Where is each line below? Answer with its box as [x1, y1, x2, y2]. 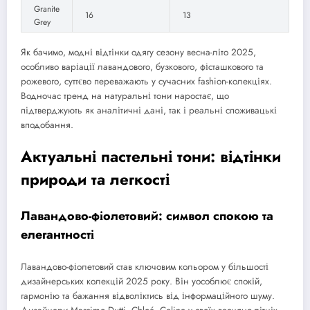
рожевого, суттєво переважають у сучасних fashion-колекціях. [21, 74, 272, 88]
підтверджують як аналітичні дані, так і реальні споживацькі [21, 103, 277, 117]
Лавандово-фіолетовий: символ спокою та [21, 206, 273, 225]
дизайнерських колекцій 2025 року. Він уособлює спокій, [21, 275, 262, 289]
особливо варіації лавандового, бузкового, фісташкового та [21, 60, 264, 73]
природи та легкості [21, 168, 170, 191]
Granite [34, 2, 60, 15]
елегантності [21, 225, 94, 244]
